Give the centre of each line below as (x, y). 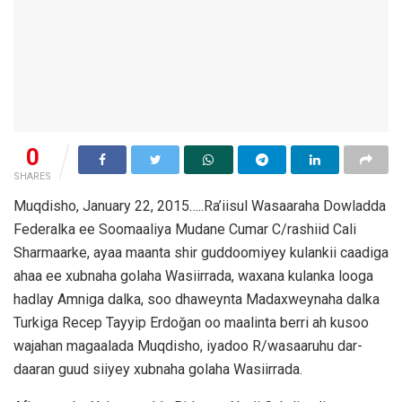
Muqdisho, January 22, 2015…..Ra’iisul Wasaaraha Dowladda (200, 205)
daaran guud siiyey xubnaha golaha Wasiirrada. (158, 369)
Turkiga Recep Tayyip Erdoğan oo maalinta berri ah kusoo (191, 322)
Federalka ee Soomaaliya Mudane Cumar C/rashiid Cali (185, 229)
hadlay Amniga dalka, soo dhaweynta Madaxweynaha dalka (197, 299)
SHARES (32, 176)
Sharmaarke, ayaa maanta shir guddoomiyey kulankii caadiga (201, 252)
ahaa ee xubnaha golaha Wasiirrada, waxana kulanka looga (193, 275)
